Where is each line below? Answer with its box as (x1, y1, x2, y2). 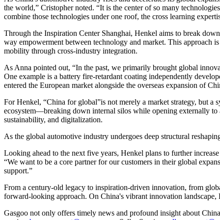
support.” (4, 166, 32, 175)
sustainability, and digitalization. (4, 115, 103, 124)
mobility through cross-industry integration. (4, 46, 137, 55)
